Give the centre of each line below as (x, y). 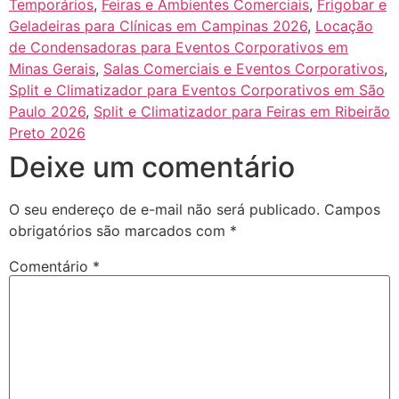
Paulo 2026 (47, 111)
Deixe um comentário (152, 167)
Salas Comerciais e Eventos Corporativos (244, 68)
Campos (352, 209)
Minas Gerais (52, 68)
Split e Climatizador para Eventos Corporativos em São (197, 90)
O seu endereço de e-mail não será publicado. (164, 209)
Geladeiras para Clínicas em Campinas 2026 (158, 25)
